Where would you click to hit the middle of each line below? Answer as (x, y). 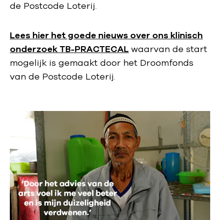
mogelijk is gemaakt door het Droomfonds (102, 63)
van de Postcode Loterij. (63, 77)
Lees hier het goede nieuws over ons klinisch (106, 36)
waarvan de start (168, 49)
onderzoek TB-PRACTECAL (69, 49)
